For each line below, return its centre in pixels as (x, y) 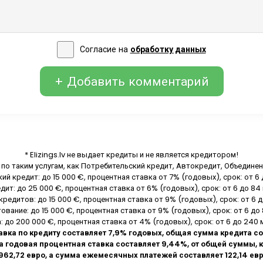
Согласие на (105, 50)
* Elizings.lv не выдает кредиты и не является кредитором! (131, 154)
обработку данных (168, 50)
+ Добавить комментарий (131, 81)
